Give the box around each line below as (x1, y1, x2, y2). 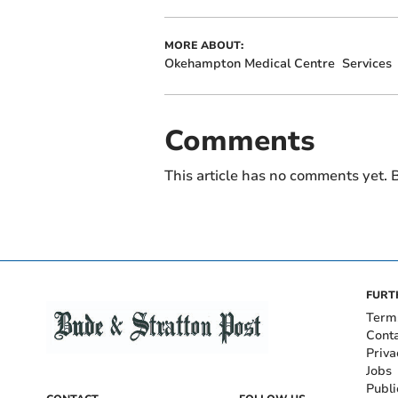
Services (341, 54, 392, 72)
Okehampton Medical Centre (163, 54, 335, 72)
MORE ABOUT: (163, 37, 243, 52)
